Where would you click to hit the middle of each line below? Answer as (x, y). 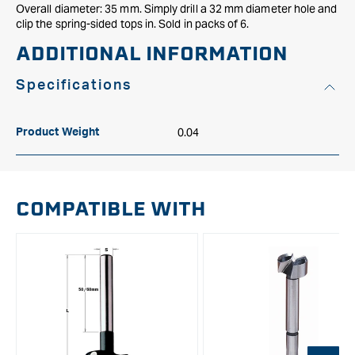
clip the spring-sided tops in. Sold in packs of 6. (133, 24)
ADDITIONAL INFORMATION (152, 53)
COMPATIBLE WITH (111, 208)
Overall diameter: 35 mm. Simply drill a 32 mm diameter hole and (177, 9)
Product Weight (57, 132)
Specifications (74, 86)
